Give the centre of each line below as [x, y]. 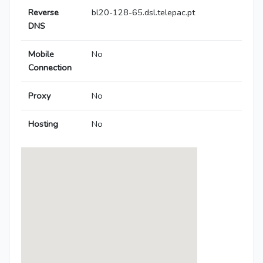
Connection [50, 68]
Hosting [43, 124]
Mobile [41, 54]
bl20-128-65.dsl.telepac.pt [143, 13]
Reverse [43, 13]
